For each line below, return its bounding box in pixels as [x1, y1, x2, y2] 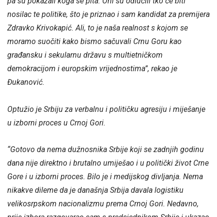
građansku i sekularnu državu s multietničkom [7, 50, 163, 60]
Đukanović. [7, 77, 45, 87]
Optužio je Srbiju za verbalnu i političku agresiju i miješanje [7, 104, 205, 114]
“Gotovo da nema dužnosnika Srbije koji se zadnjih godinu [7, 144, 204, 154]
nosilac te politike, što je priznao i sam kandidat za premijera [7, 10, 210, 19]
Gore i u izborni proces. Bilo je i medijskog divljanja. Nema [7, 171, 203, 181]
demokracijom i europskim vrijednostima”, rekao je [7, 64, 177, 74]
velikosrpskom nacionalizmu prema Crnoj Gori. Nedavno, [7, 199, 199, 208]
